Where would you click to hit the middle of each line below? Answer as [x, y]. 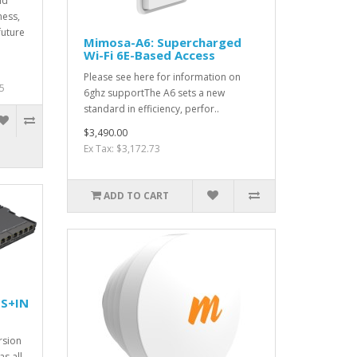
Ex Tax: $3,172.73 [122, 149]
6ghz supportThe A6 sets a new [154, 93]
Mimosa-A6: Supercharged [162, 43]
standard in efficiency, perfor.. [151, 109]
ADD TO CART [136, 196]
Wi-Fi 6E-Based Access [149, 55]
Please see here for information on [162, 77]
